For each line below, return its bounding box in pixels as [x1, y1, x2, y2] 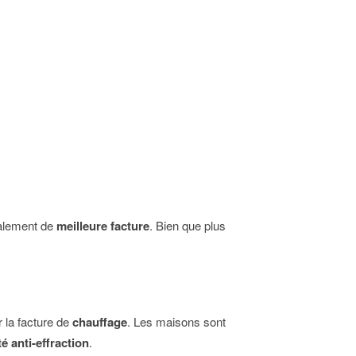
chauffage [72, 312, 127, 331]
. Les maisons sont [127, 312, 226, 330]
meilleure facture [56, 216, 149, 234]
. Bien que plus [149, 216, 226, 234]
